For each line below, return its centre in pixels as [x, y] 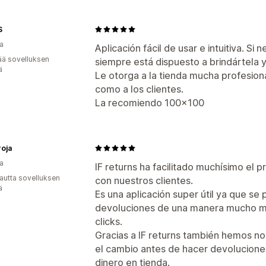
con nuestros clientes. [144, 180]
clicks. [109, 221]
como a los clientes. [139, 89]
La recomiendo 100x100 [150, 102]
